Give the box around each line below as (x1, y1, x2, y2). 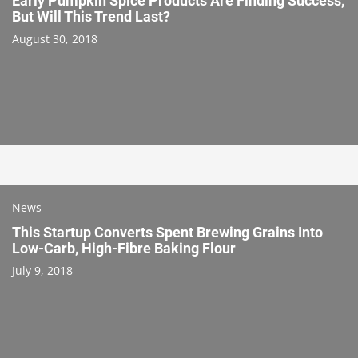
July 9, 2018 (12, 262, 73, 278)
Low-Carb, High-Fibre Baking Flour (12, 239, 236, 257)
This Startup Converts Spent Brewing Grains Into (12, 223, 323, 241)
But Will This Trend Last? (12, 7, 170, 25)
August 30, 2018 (12, 30, 97, 46)
